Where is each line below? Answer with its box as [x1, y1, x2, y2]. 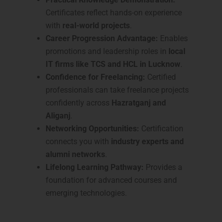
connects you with [46, 137, 111, 147]
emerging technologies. [46, 188, 127, 198]
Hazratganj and [111, 98, 166, 108]
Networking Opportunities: [46, 124, 139, 134]
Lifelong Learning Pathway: [46, 163, 144, 172]
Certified [145, 72, 176, 82]
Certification [139, 124, 183, 134]
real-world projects [62, 21, 130, 31]
